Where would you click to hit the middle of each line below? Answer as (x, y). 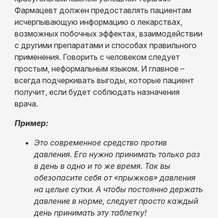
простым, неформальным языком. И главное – (100, 68)
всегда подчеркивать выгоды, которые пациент (104, 80)
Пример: (31, 123)
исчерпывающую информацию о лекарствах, (99, 22)
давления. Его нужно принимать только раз (117, 154)
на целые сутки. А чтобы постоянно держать (118, 189)
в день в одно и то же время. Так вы (102, 166)
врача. (26, 103)
